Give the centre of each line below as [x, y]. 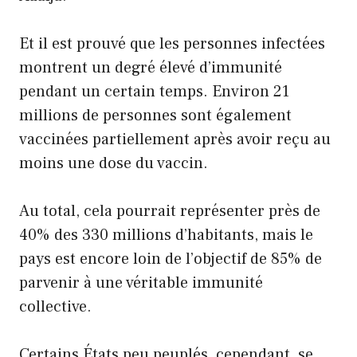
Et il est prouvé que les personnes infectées [172, 43]
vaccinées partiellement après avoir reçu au [175, 139]
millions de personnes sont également [155, 115]
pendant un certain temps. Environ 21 [154, 91]
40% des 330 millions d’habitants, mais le [166, 235]
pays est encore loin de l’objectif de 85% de [171, 259]
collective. [55, 306]
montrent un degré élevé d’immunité [151, 67]
